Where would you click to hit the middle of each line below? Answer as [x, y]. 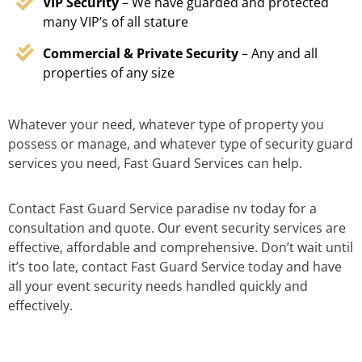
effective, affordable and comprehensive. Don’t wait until [181, 248]
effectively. [40, 306]
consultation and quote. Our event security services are [177, 228]
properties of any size [108, 73]
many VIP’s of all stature [115, 22]
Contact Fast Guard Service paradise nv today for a [162, 209]
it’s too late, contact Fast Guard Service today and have [175, 267]
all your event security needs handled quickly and [158, 286]
